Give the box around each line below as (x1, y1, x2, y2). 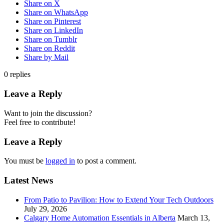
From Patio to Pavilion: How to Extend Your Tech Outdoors (24, 195, 213, 204)
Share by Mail (24, 53, 68, 62)
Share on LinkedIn (24, 26, 83, 35)
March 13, (177, 213, 210, 222)
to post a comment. (75, 156, 136, 165)
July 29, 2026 (24, 204, 67, 213)
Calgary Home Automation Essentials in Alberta (24, 213, 175, 222)
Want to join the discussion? (4, 108, 92, 117)
